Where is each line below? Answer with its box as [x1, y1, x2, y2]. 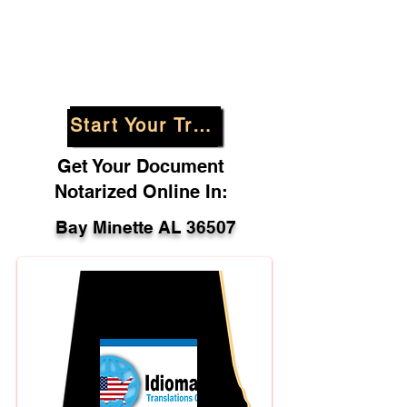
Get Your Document [57, 155, 224, 177]
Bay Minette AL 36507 [55, 217, 236, 237]
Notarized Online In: [54, 181, 228, 203]
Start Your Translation [193, 114, 211, 136]
